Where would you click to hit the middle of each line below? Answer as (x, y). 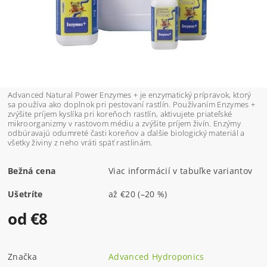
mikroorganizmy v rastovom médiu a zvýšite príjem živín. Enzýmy (124, 123)
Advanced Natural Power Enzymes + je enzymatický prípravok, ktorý (130, 94)
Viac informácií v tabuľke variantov (181, 170)
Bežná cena (32, 170)
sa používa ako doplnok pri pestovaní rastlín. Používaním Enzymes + (132, 104)
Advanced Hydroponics (156, 256)
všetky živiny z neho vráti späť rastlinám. (81, 142)
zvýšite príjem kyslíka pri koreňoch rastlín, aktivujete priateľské (120, 114)
